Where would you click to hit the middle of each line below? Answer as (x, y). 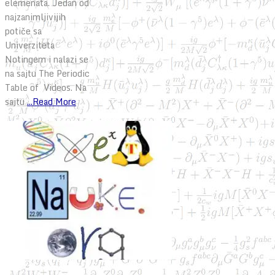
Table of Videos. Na (46, 87)
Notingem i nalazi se (47, 59)
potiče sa (23, 31)
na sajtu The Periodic (47, 73)
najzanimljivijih (35, 17)
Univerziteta (30, 45)
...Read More (52, 101)
